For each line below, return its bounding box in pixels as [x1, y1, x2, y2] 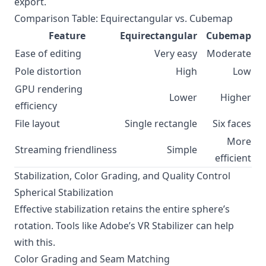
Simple [167, 143, 197, 156]
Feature [48, 29, 85, 42]
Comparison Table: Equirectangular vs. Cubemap [14, 12, 233, 25]
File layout [15, 117, 60, 130]
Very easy [154, 47, 197, 60]
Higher [220, 91, 251, 104]
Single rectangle [125, 117, 197, 130]
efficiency [15, 99, 57, 112]
